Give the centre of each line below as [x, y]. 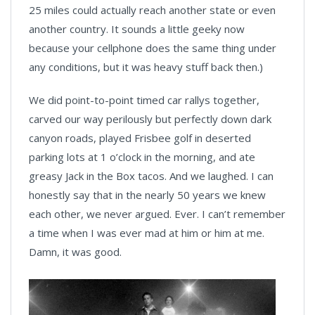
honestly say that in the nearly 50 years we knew [147, 194]
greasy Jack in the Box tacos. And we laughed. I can [151, 175]
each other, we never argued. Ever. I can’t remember [157, 213]
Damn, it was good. [75, 251]
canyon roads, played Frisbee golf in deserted [140, 137]
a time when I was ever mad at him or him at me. [147, 232]
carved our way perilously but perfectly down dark [150, 118]
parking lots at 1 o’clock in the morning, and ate [142, 156]
